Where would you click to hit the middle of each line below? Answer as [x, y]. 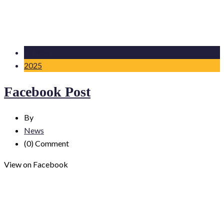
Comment [51, 143]
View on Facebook [36, 164]
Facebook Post [47, 91]
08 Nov [37, 52]
